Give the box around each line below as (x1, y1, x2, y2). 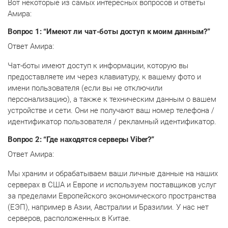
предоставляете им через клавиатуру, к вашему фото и (8, 72, 201, 81)
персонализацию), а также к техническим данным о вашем (8, 94, 216, 104)
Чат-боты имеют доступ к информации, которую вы (8, 61, 188, 70)
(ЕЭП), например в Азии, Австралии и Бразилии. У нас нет (8, 202, 209, 212)
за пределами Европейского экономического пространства (8, 191, 216, 201)
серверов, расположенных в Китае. (8, 213, 131, 223)
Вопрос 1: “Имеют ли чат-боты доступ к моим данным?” (8, 26, 210, 36)
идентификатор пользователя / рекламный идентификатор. (8, 117, 216, 126)
